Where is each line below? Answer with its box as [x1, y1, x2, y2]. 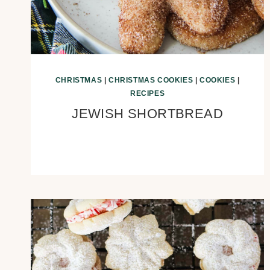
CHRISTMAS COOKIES [108, 76, 193, 85]
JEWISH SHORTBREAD [72, 106, 224, 122]
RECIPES [130, 89, 165, 98]
